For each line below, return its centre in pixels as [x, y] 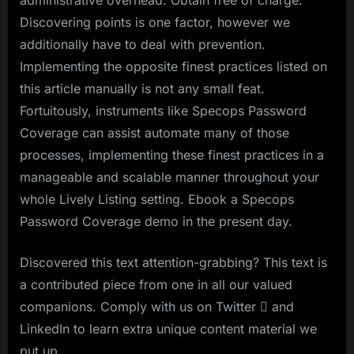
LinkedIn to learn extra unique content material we [168, 328]
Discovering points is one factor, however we [155, 22]
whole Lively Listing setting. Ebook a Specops [157, 199]
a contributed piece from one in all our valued [156, 284]
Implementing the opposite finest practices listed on [173, 66]
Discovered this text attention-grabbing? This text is [173, 262]
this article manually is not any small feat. [142, 88]
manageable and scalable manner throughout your [169, 177]
